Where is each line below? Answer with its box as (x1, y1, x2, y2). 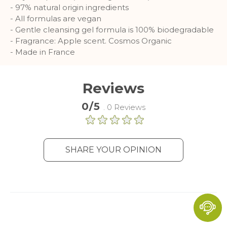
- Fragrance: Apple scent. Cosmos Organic (10, 36, 174, 46)
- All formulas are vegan (10, 14, 101, 23)
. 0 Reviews (103, 102, 145, 112)
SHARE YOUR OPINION (65, 145, 162, 155)
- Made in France (10, 47, 75, 57)
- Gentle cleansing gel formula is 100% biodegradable (10, 25, 214, 34)
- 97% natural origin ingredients (10, 3, 129, 12)
